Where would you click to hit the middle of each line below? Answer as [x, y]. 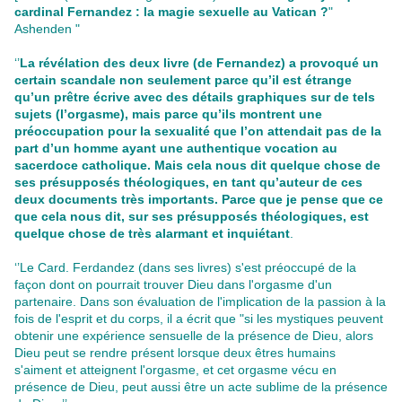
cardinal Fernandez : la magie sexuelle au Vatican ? [171, 12]
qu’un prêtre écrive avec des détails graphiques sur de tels [195, 97]
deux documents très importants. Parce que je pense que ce [199, 200]
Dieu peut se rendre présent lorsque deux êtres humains [175, 353]
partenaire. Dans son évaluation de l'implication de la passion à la [200, 302]
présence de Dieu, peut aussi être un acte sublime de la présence [201, 387]
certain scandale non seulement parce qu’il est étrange [183, 80]
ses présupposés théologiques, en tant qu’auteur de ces [188, 183]
